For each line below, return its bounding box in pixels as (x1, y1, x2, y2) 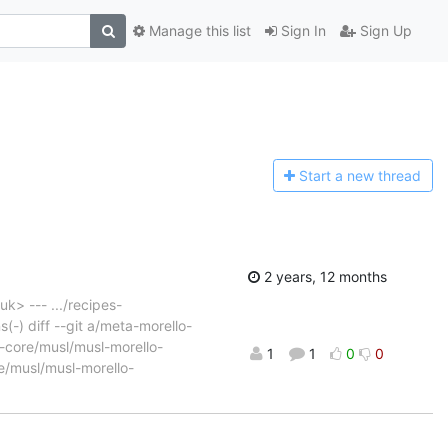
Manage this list (145, 22, 251, 40)
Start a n (299, 167, 356, 185)
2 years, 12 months (259, 267, 387, 285)
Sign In (277, 22, 326, 40)
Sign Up (356, 22, 412, 40)
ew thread (355, 167, 422, 185)
